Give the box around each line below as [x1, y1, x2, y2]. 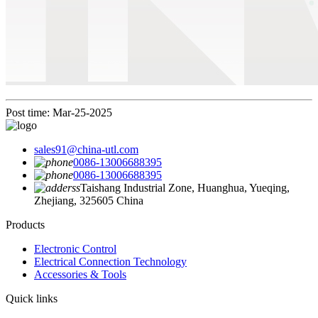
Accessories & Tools [34, 268, 126, 280]
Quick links [6, 292, 57, 305]
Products [6, 218, 45, 231]
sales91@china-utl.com [34, 143, 138, 155]
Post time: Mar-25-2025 [6, 106, 112, 119]
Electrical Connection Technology [34, 255, 187, 268]
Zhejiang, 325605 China [34, 194, 143, 207]
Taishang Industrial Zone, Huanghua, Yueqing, [80, 181, 290, 194]
